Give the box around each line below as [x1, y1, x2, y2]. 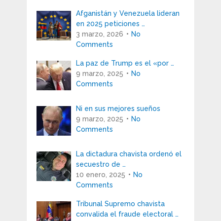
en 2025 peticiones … [75, 19, 145, 28]
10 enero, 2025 [75, 170, 125, 179]
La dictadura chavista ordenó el [75, 149, 182, 158]
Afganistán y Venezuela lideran [75, 9, 180, 17]
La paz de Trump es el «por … [75, 59, 174, 67]
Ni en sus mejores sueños [75, 104, 160, 112]
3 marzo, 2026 [75, 30, 123, 38]
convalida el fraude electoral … [75, 210, 179, 218]
